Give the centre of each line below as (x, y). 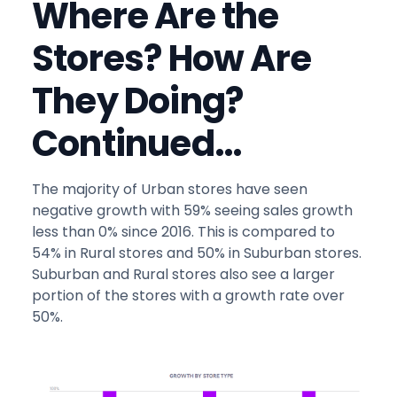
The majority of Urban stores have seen (170, 190)
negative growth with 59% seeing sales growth (192, 211)
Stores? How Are (171, 59)
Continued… (136, 144)
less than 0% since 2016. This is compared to (183, 232)
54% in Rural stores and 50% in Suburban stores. (197, 253)
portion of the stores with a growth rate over (188, 296)
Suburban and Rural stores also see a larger (183, 275)
